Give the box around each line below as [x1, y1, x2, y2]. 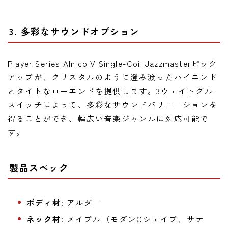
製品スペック [9, 160, 69, 174]
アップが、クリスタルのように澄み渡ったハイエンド [8, 71, 218, 82]
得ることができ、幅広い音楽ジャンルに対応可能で [8, 112, 209, 124]
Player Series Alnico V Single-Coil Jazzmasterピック [8, 57, 218, 69]
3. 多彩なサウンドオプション [9, 24, 140, 38]
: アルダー [61, 196, 102, 208]
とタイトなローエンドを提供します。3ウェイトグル [8, 84, 213, 96]
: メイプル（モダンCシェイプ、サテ [61, 213, 204, 224]
